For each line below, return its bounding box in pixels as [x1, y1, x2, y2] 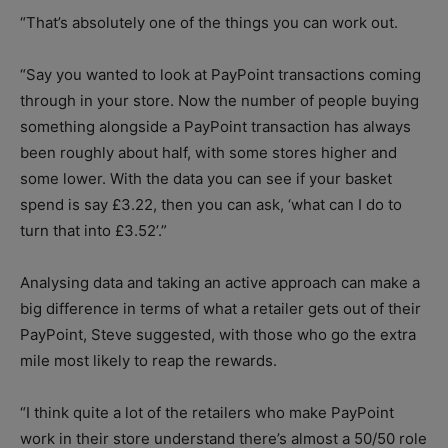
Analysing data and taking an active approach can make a [20, 272, 420, 292]
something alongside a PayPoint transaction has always [20, 116, 411, 136]
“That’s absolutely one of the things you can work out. [20, 12, 398, 32]
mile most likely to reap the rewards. [20, 350, 277, 370]
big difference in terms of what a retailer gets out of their [20, 298, 421, 318]
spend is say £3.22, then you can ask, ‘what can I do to [20, 194, 402, 214]
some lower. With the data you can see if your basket [20, 168, 392, 188]
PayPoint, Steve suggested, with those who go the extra [20, 324, 416, 344]
